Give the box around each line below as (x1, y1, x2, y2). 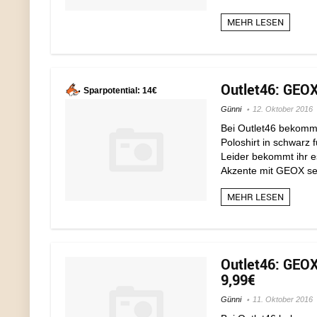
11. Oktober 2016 (253, 295, 313, 304)
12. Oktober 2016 (253, 105, 313, 113)
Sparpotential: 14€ (83, 86, 157, 96)
